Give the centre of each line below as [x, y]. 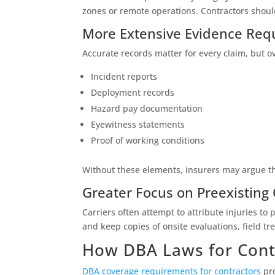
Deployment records [133, 93]
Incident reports [124, 77]
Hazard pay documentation [147, 109]
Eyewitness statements [138, 125]
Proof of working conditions [148, 141]
